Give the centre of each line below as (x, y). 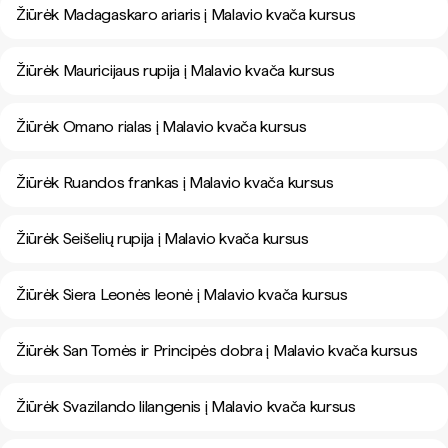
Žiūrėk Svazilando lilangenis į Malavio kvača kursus (186, 406)
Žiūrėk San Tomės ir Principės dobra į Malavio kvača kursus (217, 350)
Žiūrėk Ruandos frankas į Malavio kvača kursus (175, 182)
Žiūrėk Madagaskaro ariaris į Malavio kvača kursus (186, 14)
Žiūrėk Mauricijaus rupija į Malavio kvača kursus (175, 70)
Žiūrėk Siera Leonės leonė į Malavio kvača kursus (182, 294)
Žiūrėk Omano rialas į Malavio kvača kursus (161, 126)
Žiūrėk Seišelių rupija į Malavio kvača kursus (162, 238)
